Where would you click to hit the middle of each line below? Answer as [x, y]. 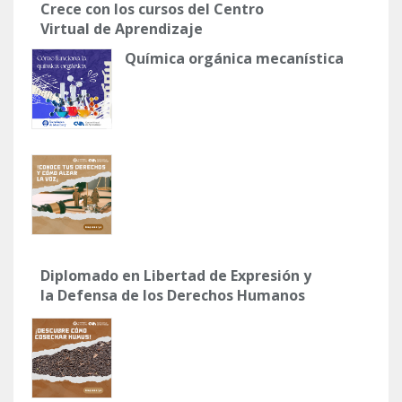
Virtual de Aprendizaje [122, 28]
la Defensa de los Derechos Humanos [173, 295]
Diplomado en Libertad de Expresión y [176, 275]
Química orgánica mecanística [234, 58]
